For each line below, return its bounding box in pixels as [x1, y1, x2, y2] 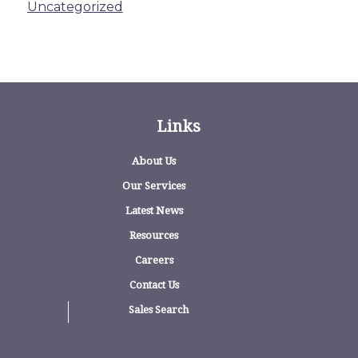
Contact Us [129, 278, 179, 291]
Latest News [125, 204, 183, 217]
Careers [134, 253, 173, 266]
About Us [132, 154, 176, 167]
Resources [129, 229, 178, 241]
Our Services [122, 179, 185, 192]
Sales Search [128, 303, 189, 316]
